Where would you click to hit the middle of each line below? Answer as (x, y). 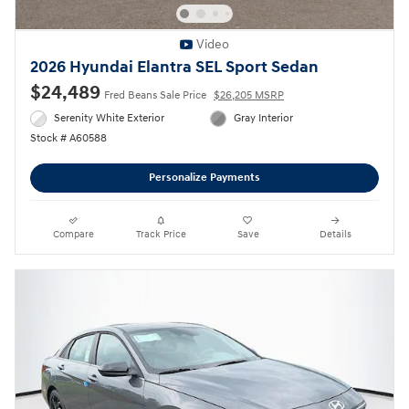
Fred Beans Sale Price (155, 95)
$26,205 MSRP (249, 95)
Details (335, 234)
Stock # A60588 (68, 139)
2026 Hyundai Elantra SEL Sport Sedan (174, 67)
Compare (74, 234)
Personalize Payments (204, 178)
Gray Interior (264, 118)
